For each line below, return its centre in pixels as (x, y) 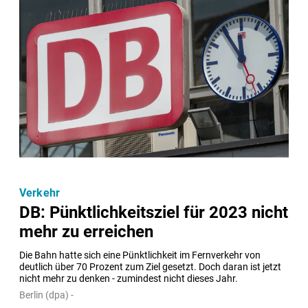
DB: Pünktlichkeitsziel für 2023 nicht (154, 212)
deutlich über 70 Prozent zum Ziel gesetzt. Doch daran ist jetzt (150, 267)
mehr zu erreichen (86, 231)
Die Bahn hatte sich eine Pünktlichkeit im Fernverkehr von (140, 255)
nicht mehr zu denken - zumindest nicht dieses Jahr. (129, 278)
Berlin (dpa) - (46, 295)
